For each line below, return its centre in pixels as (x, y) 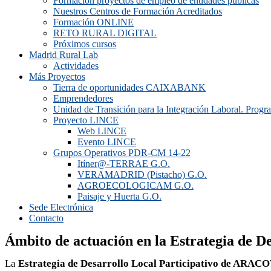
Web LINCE (102, 131)
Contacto (46, 218)
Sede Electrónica (61, 207)
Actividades (76, 66)
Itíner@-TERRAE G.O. (124, 164)
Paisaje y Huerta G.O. (119, 196)
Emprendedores (83, 98)
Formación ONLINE (93, 22)
